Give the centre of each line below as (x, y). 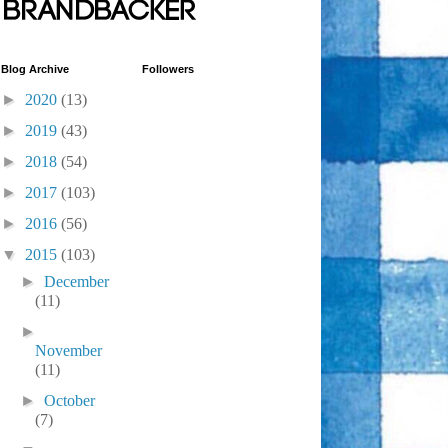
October (70, 400)
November (69, 350)
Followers (168, 69)
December (77, 281)
